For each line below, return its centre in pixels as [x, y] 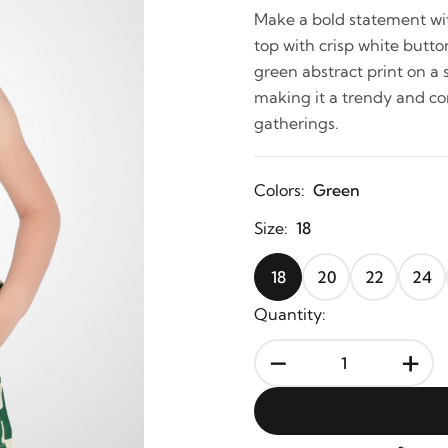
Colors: [279, 190]
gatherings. [296, 123]
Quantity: [290, 314]
